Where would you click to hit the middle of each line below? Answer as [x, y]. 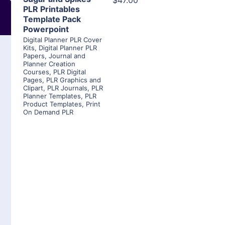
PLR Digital [70, 72]
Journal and [67, 56]
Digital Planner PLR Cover [63, 40]
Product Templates [52, 104]
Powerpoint [46, 29]
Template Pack [52, 19]
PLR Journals [67, 88]
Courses [36, 72]
